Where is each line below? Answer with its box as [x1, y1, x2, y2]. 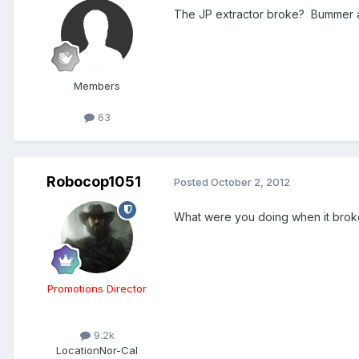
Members [74, 79, 120, 92]
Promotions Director [47, 281, 147, 295]
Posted [174, 175, 211, 189]
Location [56, 343, 99, 357]
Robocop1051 [46, 172, 141, 190]
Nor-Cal [99, 343, 138, 357]
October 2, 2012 [211, 175, 290, 189]
